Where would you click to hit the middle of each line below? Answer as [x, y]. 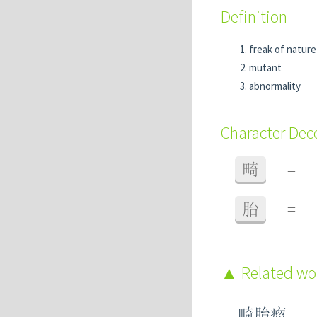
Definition [254, 17]
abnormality [275, 86]
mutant [265, 68]
